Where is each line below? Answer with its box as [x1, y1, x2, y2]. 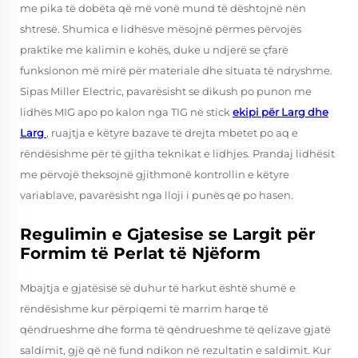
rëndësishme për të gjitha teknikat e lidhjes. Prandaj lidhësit [20, 147, 335, 160]
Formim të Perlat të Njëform [20, 244, 261, 263]
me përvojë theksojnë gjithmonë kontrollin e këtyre [20, 168, 289, 181]
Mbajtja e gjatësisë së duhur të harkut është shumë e [20, 281, 296, 294]
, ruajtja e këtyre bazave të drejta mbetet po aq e [46, 126, 298, 139]
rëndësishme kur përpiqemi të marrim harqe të [20, 302, 268, 315]
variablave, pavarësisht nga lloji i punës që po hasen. [20, 189, 293, 201]
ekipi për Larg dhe [233, 105, 328, 118]
